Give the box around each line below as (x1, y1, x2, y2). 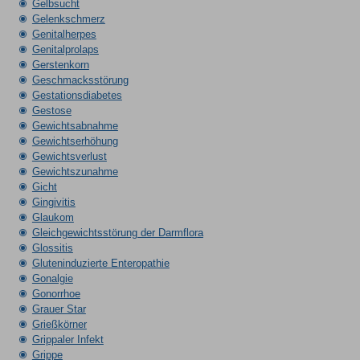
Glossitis (31, 242, 73, 254)
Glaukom (31, 211, 74, 223)
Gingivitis (31, 196, 76, 208)
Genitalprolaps (31, 43, 99, 55)
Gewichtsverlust (31, 150, 107, 162)
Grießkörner (31, 318, 87, 330)
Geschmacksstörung (31, 74, 129, 86)
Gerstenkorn (31, 59, 89, 71)
